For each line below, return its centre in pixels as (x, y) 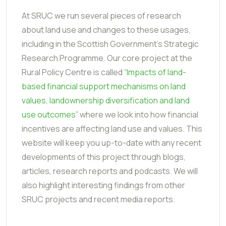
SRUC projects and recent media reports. (98, 199)
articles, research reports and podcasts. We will (110, 171)
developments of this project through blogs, (104, 157)
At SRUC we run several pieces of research (101, 15)
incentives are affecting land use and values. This (112, 128)
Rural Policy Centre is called (73, 72)
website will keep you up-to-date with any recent (111, 143)
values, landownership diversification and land (106, 100)
